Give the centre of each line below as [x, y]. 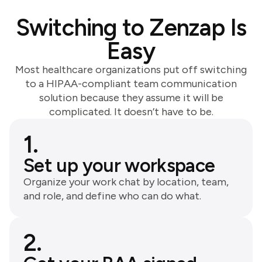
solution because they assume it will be [131, 97]
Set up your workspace [119, 165]
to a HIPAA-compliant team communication [131, 83]
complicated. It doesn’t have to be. [131, 111]
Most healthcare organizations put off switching [131, 69]
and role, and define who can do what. [112, 196]
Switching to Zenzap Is [131, 27]
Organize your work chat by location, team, [126, 182]
